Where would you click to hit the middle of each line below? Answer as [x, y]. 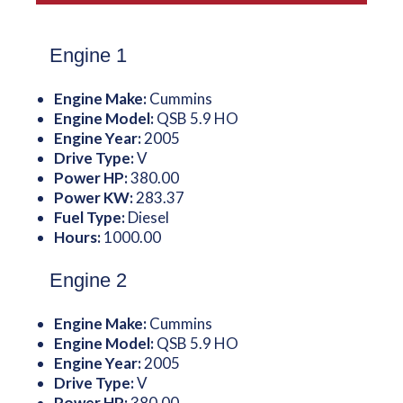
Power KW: [94, 197]
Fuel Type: [90, 217]
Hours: [78, 237]
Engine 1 [88, 55]
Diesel [148, 217]
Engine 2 [88, 280]
